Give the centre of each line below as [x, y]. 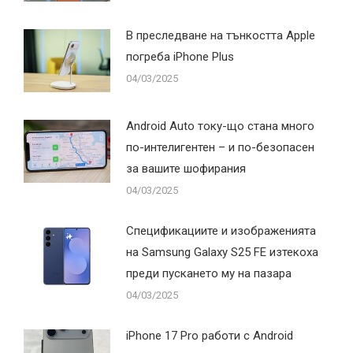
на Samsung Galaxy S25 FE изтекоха [222, 252]
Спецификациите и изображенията [221, 230]
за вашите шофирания [186, 168]
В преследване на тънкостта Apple [221, 35]
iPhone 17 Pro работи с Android [210, 335]
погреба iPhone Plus [180, 56]
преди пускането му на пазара [209, 273]
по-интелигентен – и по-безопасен [220, 147]
